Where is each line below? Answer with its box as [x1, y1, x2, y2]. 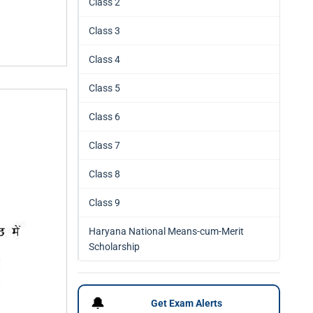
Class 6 [89, 111, 120, 122]
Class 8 [89, 168, 120, 180]
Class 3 [89, 25, 120, 36]
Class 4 [89, 54, 120, 65]
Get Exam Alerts [151, 297, 222, 309]
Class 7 [89, 140, 120, 151]
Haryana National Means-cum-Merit [89, 226, 244, 237]
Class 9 [89, 197, 120, 208]
